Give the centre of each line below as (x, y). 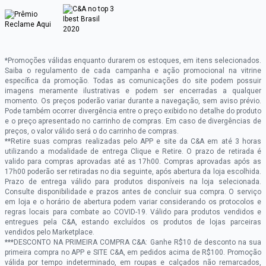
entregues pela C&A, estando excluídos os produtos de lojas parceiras (133, 222)
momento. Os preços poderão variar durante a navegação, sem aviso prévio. (133, 101)
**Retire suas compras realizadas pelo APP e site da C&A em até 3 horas (133, 142)
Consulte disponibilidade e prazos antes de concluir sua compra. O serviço (133, 192)
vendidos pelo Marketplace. (50, 232)
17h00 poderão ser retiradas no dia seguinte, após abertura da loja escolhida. (133, 172)
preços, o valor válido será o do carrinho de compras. (92, 132)
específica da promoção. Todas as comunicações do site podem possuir (133, 81)
